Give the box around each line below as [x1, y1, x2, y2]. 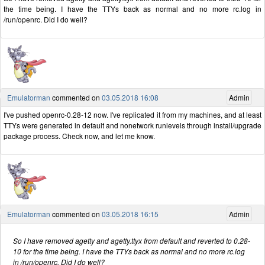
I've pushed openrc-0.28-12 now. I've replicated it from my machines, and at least [4, 109, 261, 120]
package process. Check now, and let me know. [4, 131, 155, 141]
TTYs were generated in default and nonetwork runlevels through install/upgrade [4, 120, 261, 131]
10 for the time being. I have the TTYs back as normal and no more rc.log [13, 246, 245, 257]
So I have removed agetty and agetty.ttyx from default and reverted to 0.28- [13, 235, 250, 246]
